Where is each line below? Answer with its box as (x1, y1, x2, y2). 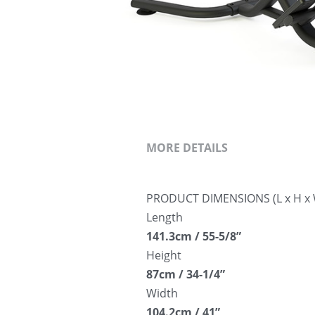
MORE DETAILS (146, 140, 228, 156)
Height (146, 247, 181, 264)
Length (146, 210, 183, 226)
